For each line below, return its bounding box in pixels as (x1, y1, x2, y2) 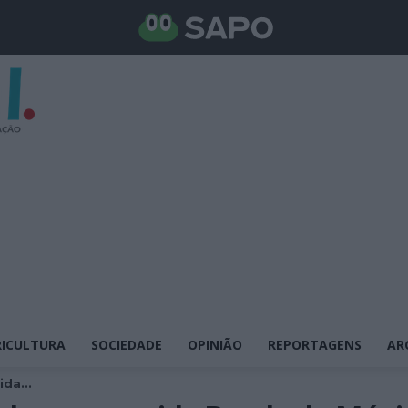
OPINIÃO (188, 336, 242, 353)
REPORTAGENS (268, 336, 362, 353)
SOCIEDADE (91, 336, 162, 353)
